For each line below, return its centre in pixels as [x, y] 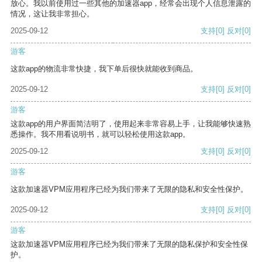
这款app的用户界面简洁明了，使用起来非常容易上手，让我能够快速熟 [131, 124]
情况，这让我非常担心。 [52, 14]
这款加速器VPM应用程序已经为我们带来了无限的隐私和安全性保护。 [129, 189]
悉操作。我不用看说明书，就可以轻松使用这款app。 [100, 135]
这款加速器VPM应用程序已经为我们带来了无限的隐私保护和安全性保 [129, 244]
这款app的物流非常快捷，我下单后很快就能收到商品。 [104, 69]
